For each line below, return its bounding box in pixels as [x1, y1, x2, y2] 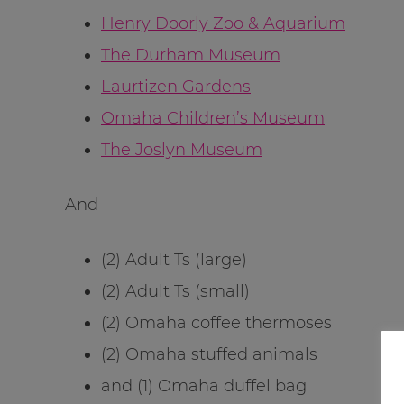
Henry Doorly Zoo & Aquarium [101, 13, 345, 33]
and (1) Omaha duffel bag [101, 375, 307, 396]
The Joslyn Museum [101, 139, 262, 160]
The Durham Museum [101, 44, 280, 65]
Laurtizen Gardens [101, 76, 251, 96]
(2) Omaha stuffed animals [101, 344, 317, 364]
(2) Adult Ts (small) [101, 280, 250, 301]
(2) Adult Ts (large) [101, 249, 247, 270]
